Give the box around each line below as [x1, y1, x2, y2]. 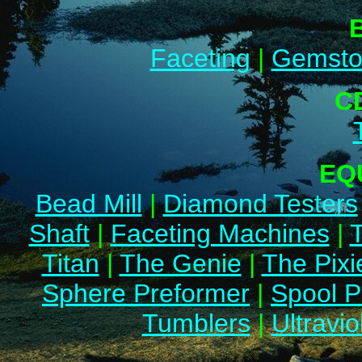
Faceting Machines [110, 219, 330, 248]
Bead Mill [35, 189, 142, 218]
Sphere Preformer [42, 279, 250, 308]
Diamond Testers [162, 189, 358, 218]
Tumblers [141, 309, 250, 338]
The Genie [119, 249, 242, 278]
